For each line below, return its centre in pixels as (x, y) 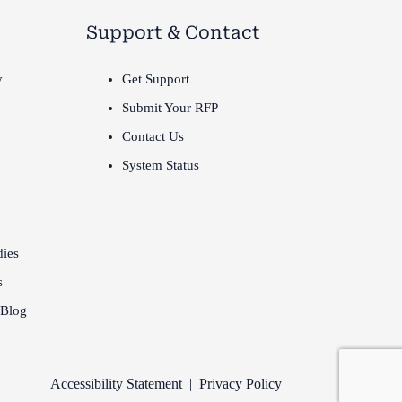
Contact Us (153, 136)
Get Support (155, 79)
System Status (160, 165)
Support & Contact (173, 32)
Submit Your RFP (170, 108)
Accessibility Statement (116, 384)
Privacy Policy (240, 384)
